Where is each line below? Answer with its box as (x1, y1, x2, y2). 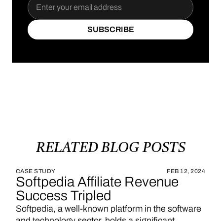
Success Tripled (16, 188, 111, 203)
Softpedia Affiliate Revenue (16, 174, 179, 189)
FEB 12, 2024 (167, 168, 205, 175)
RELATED (36, 142, 98, 155)
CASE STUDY (16, 168, 56, 175)
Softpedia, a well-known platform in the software (16, 204, 201, 214)
